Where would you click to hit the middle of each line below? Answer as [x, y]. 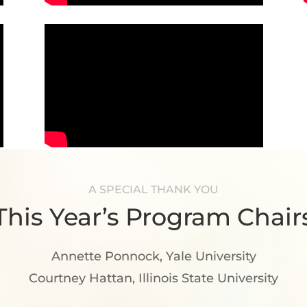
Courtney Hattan [81, 279]
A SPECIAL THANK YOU [153, 190]
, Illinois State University [205, 279]
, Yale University [208, 257]
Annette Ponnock [105, 257]
